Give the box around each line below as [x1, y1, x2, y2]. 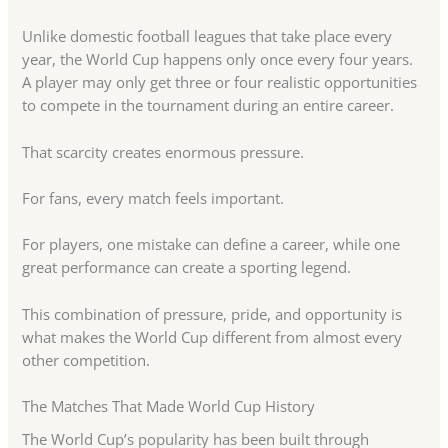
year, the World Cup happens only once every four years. [22, 49, 414, 70]
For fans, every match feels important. [22, 187, 285, 208]
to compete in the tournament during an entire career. [22, 95, 395, 116]
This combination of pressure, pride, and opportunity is [22, 303, 403, 324]
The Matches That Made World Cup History [22, 396, 316, 416]
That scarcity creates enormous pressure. [22, 141, 305, 162]
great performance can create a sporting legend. [22, 257, 352, 278]
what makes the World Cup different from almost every [22, 326, 403, 347]
